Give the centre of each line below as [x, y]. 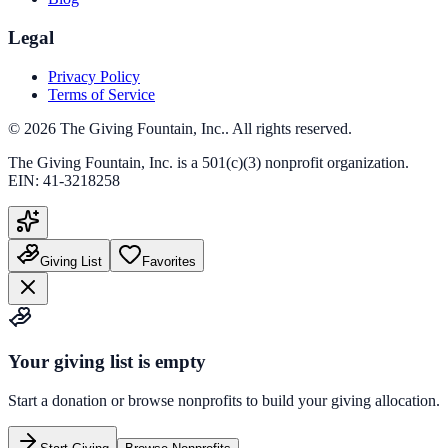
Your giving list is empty [107, 362]
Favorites [169, 261]
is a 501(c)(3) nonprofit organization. [291, 162]
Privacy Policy [94, 76]
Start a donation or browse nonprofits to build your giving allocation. [224, 401]
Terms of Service [101, 94]
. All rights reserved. [288, 128]
